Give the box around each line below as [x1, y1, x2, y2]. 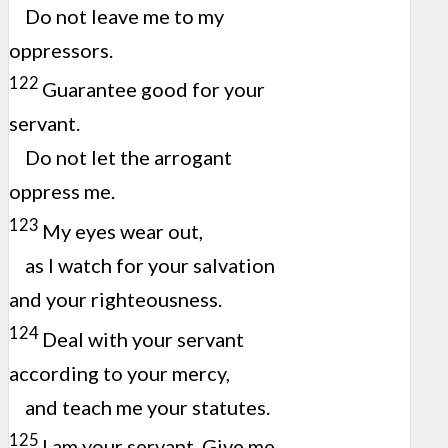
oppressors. [9, 37, 113, 62]
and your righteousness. [9, 286, 222, 311]
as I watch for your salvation [25, 252, 275, 277]
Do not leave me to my [25, 3, 224, 28]
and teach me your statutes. [25, 394, 270, 419]
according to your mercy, [9, 360, 230, 385]
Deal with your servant [42, 326, 244, 351]
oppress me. [9, 179, 115, 204]
